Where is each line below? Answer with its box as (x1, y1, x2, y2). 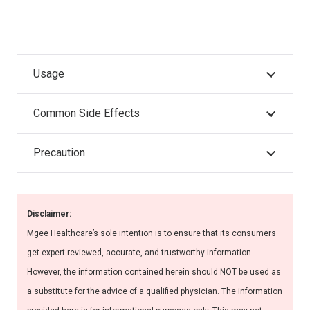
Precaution (33, 146, 85, 160)
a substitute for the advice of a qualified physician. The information (27, 286, 282, 297)
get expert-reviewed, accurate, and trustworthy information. (27, 248, 253, 258)
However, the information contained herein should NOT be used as (27, 267, 281, 277)
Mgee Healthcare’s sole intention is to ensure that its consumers (27, 228, 276, 239)
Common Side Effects (33, 107, 140, 120)
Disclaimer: (27, 209, 71, 219)
